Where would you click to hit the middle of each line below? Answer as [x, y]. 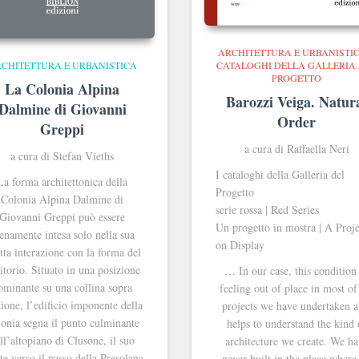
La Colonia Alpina [63, 89]
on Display [240, 245]
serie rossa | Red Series [267, 210]
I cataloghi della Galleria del [280, 175]
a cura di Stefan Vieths [63, 156]
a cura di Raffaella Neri [296, 149]
